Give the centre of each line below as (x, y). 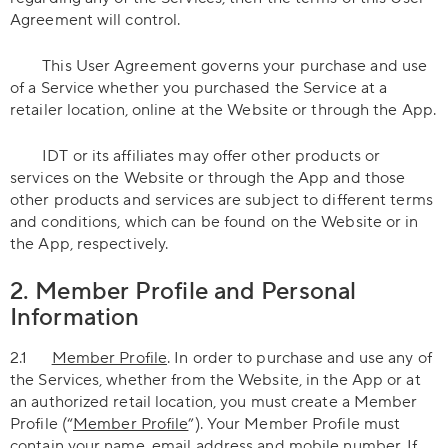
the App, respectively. (89, 244)
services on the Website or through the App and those (208, 178)
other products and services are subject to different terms (221, 200)
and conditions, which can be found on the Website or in (214, 222)
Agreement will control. (95, 20)
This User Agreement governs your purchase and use (219, 66)
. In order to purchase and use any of (299, 358)
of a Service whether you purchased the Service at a (199, 88)
